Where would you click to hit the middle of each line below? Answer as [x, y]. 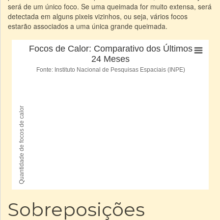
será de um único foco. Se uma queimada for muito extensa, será [110, 6]
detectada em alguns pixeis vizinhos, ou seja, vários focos [98, 16]
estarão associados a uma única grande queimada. [88, 26]
